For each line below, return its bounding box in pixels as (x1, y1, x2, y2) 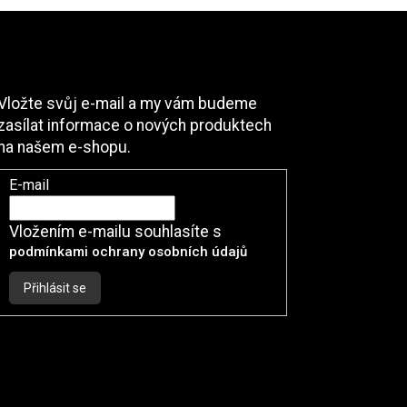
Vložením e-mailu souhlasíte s (8, 222, 222, 241)
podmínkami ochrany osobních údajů (8, 243, 247, 260)
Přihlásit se (23, 280, 86, 295)
